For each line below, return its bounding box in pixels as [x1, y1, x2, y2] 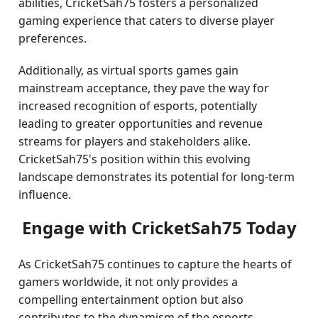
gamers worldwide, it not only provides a [18, 274, 238, 290]
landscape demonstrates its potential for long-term [18, 169, 295, 185]
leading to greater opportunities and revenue [18, 116, 263, 131]
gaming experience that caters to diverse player [18, 13, 275, 28]
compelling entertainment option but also [18, 292, 244, 307]
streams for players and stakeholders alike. [18, 133, 251, 149]
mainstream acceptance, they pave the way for [18, 80, 270, 96]
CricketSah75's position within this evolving [18, 151, 251, 167]
